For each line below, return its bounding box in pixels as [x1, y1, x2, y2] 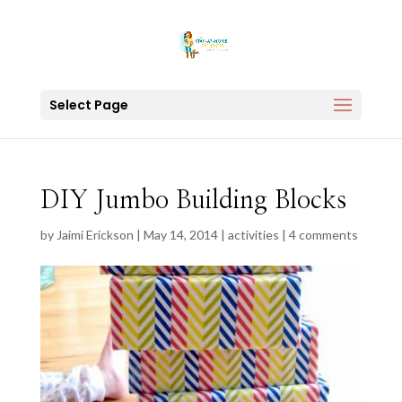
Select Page [48, 96, 128, 114]
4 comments [288, 227, 358, 242]
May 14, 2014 [143, 227, 218, 242]
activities [227, 227, 279, 242]
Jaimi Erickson [56, 227, 134, 242]
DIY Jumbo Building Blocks [39, 188, 346, 214]
